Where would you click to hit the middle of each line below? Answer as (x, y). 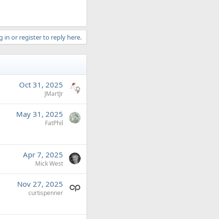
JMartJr (54, 94)
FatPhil (54, 123)
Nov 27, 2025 (40, 184)
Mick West (49, 164)
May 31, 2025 (40, 114)
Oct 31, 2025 (41, 85)
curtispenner (46, 193)
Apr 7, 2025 (43, 154)
